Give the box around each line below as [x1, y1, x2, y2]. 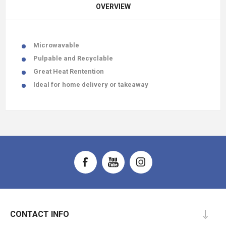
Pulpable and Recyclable [33, 54, 113, 62]
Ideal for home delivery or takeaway [33, 81, 148, 88]
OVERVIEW [95, 3, 131, 11]
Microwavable [33, 41, 79, 49]
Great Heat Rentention [33, 68, 104, 75]
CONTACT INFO [10, 209, 69, 219]
